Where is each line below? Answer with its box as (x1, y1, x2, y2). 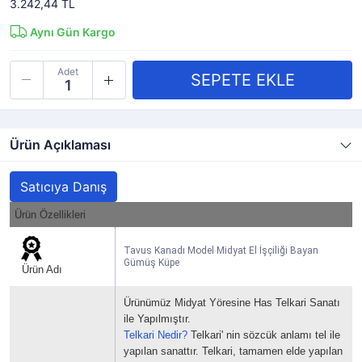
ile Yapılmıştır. (124, 313, 191, 325)
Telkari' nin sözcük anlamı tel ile (187, 329, 340, 341)
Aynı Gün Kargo (30, 25, 116, 39)
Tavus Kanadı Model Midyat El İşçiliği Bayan (124, 245, 318, 256)
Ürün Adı (19, 263, 62, 276)
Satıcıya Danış (20, 179, 107, 195)
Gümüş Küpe (124, 257, 179, 268)
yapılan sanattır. (124, 345, 202, 357)
